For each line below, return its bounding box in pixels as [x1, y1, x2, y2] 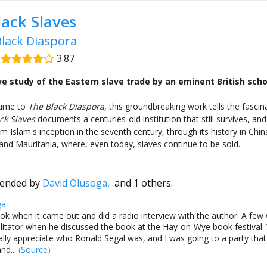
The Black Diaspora [27, 100, 104, 112]
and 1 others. [114, 176, 173, 190]
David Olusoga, [42, 176, 114, 190]
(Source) [15, 243, 51, 255]
